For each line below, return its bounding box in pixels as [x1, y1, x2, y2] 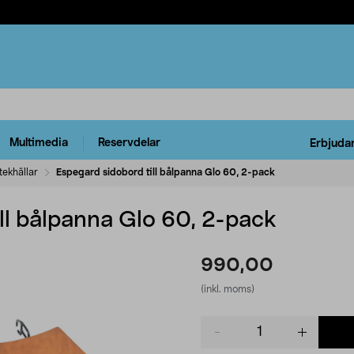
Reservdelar [98, 137, 160, 149]
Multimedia [9, 137, 68, 149]
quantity [200, 333, 243, 345]
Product [200, 317, 242, 329]
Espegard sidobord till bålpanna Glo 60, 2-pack [56, 167, 275, 177]
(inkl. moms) [201, 284, 254, 294]
